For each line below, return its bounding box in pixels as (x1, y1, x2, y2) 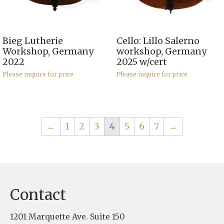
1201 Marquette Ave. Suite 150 (10, 211, 125, 221)
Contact (10, 184, 66, 204)
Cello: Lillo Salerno (116, 34, 199, 46)
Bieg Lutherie (2, 34, 63, 46)
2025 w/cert (116, 55, 167, 67)
